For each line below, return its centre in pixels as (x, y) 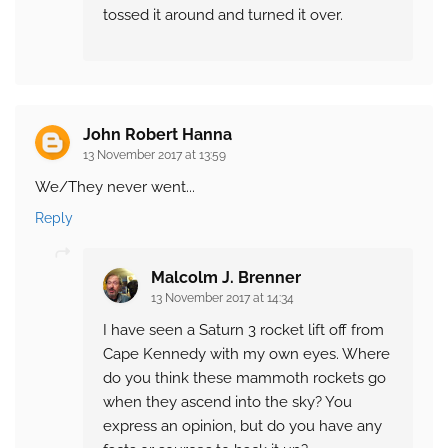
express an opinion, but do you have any (242, 426)
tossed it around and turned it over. (223, 15)
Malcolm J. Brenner (226, 278)
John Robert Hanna (157, 135)
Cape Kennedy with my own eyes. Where (246, 354)
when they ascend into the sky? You (227, 402)
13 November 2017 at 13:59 (154, 155)
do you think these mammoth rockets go (244, 378)
